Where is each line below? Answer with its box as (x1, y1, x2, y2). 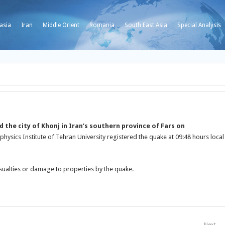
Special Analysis (177, 22, 221, 29)
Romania (89, 22, 115, 29)
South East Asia (125, 22, 167, 29)
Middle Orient (43, 22, 79, 29)
